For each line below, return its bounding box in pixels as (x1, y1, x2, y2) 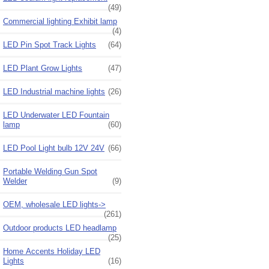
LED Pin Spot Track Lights (3, 40, 96, 49)
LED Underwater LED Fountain (3, 110, 109, 119)
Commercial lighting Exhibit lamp (3, 16, 117, 26)
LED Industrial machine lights (3, 86, 105, 96)
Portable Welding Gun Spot (3, 166, 97, 176)
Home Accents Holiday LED (3, 246, 100, 256)
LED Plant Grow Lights (3, 63, 82, 73)
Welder (3, 176, 27, 186)
